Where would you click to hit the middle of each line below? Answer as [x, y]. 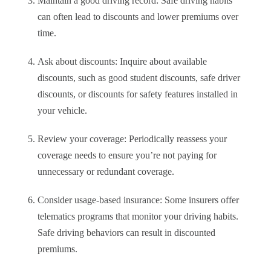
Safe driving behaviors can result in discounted [126, 233]
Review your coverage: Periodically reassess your [132, 139]
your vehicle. [62, 111]
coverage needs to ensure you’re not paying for [127, 155]
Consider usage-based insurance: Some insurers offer [138, 200]
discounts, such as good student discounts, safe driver [139, 78]
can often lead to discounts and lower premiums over [138, 17]
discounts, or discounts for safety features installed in [138, 94]
